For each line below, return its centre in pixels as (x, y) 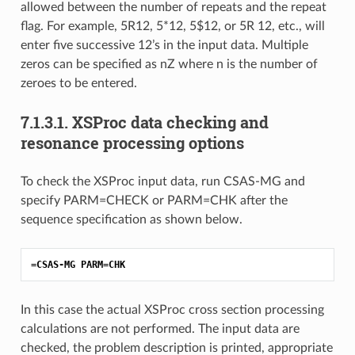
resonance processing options (132, 142)
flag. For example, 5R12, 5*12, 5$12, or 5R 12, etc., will (172, 26)
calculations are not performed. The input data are (160, 328)
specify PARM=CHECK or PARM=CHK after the (154, 200)
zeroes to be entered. (78, 83)
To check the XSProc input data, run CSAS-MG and (162, 181)
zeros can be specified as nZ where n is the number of (169, 64)
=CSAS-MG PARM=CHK (78, 264)
